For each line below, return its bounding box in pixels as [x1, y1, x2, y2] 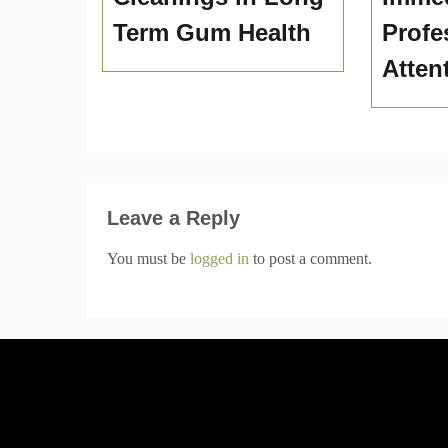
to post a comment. [249, 250, 372, 268]
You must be [107, 250, 190, 268]
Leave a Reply [107, 207, 240, 230]
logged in [190, 250, 249, 268]
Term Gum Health [113, 19, 311, 47]
